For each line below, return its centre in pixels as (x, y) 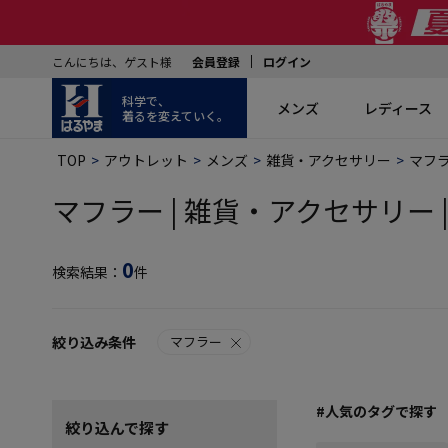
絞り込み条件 (94, 342)
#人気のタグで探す (376, 411)
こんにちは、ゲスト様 (112, 61)
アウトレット (146, 160)
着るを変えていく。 (175, 115)
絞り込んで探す (117, 427)
